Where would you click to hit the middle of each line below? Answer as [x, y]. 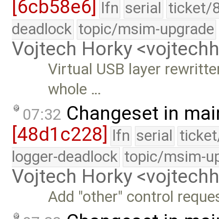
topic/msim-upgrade [146, 29]
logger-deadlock [65, 157]
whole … [75, 89]
